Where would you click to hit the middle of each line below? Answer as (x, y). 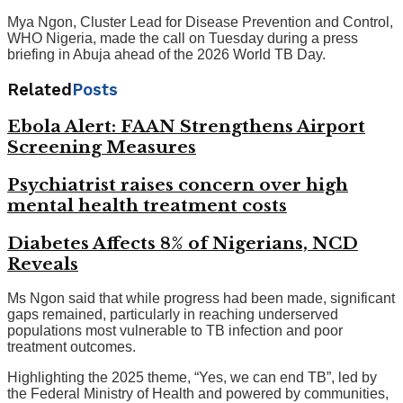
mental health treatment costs (147, 206)
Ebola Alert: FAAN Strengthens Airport (186, 127)
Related (40, 90)
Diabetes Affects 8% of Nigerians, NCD (183, 243)
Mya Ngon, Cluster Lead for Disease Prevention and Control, (200, 22)
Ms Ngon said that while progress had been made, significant (201, 299)
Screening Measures (102, 148)
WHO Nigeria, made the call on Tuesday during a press (183, 38)
